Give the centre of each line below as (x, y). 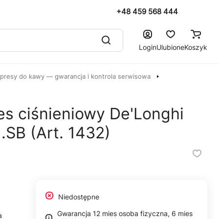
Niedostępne (78, 197)
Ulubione (170, 47)
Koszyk (196, 47)
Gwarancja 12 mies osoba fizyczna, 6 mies (125, 213)
